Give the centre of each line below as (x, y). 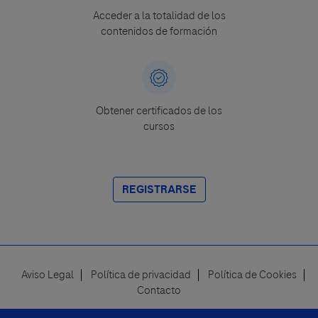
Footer (43, 296)
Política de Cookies (252, 275)
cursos (159, 127)
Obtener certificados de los (159, 111)
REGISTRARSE (159, 190)
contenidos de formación (159, 32)
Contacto (159, 291)
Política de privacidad (141, 275)
